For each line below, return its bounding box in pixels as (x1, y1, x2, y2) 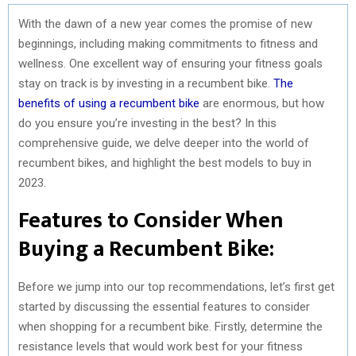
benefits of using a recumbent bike (18, 95, 199, 110)
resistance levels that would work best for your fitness (18, 339, 303, 354)
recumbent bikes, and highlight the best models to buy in (18, 155, 311, 170)
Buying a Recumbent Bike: (18, 230, 274, 268)
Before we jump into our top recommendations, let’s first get (18, 279, 335, 294)
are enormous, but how (199, 95, 324, 110)
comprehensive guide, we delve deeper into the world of (18, 135, 309, 150)
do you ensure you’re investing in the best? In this (18, 115, 277, 130)
